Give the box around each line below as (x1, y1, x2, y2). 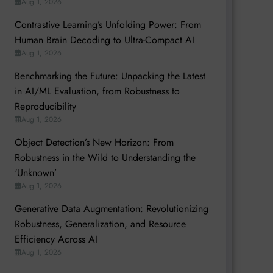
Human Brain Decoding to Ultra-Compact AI (14, 32, 194, 47)
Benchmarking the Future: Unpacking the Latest (14, 68, 205, 83)
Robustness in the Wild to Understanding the (14, 150, 196, 165)
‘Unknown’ (14, 165, 57, 180)
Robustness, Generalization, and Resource (14, 216, 186, 231)
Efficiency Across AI (14, 232, 97, 246)
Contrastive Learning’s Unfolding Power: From (14, 17, 201, 32)
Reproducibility (14, 99, 76, 113)
